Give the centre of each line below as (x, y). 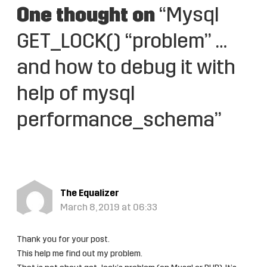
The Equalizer (89, 193)
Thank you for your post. (63, 240)
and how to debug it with (126, 69)
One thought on (86, 16)
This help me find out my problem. (80, 254)
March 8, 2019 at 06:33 (108, 208)
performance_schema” (119, 121)
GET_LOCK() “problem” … (121, 42)
